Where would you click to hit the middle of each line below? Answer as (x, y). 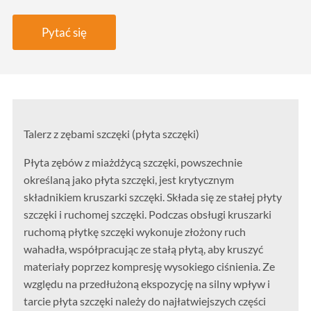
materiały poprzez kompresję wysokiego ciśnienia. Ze (150, 267)
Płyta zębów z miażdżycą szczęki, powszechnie (133, 162)
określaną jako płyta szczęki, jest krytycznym (129, 180)
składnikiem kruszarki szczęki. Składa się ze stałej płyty (153, 197)
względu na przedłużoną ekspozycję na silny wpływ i (147, 284)
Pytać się (64, 32)
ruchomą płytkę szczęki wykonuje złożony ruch (135, 232)
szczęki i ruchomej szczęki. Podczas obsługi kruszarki (148, 215)
